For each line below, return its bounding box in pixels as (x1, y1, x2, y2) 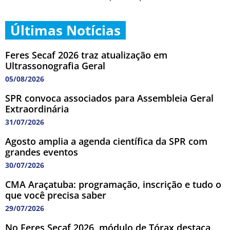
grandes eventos (5, 146, 78, 159)
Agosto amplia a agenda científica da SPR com (5, 135, 207, 148)
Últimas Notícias (10, 21, 121, 40)
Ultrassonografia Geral (5, 60, 105, 72)
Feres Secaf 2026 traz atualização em (5, 49, 167, 62)
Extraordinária (5, 103, 69, 116)
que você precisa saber (5, 189, 106, 202)
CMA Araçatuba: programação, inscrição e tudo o (5, 178, 221, 191)
